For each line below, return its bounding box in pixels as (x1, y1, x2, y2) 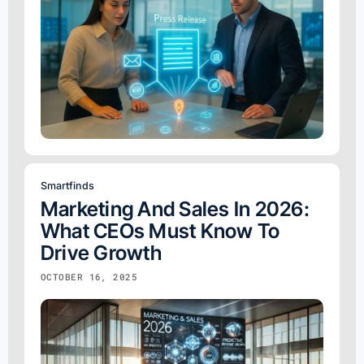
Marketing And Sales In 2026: (41, 196, 310, 221)
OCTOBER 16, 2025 (41, 270, 138, 283)
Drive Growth (41, 240, 162, 265)
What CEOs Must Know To (41, 218, 280, 243)
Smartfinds (41, 179, 94, 192)
